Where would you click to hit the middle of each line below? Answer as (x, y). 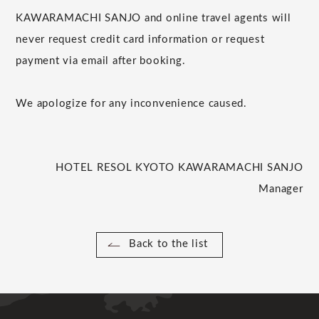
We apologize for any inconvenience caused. (131, 103)
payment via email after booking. (101, 61)
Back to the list (168, 244)
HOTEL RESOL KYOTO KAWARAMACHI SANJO (179, 167)
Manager (281, 189)
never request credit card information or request (140, 39)
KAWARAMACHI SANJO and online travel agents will (153, 18)
